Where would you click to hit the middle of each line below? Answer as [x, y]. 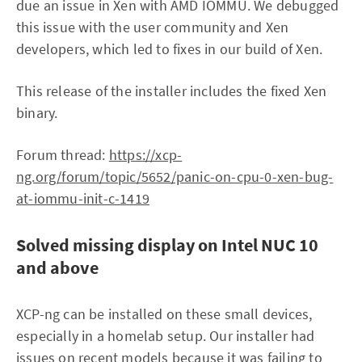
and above [57, 267]
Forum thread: [63, 155]
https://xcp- [145, 155]
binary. [37, 113]
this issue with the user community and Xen [153, 27]
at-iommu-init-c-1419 [83, 198]
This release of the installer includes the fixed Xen [172, 91]
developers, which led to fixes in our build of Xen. [170, 49]
